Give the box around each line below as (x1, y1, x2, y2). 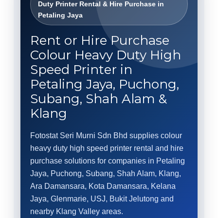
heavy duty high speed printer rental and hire (30, 144, 183, 152)
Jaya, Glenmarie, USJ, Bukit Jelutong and (30, 195, 174, 203)
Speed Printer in (30, 62, 132, 77)
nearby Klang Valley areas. (30, 207, 123, 216)
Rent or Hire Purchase (30, 33, 169, 48)
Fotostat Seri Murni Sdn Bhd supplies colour (30, 131, 182, 140)
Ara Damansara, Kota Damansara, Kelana (30, 182, 176, 190)
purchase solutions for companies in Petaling (30, 157, 185, 165)
